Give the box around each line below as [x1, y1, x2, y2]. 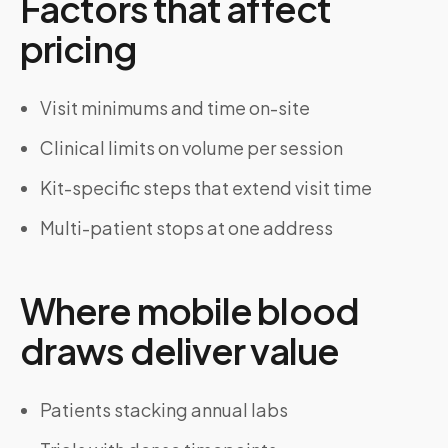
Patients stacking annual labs [40, 398, 288, 421]
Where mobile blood [20, 288, 359, 333]
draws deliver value [20, 328, 339, 373]
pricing [20, 26, 136, 71]
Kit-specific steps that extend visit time [40, 176, 372, 199]
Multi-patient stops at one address [40, 216, 333, 239]
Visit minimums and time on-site [40, 96, 310, 119]
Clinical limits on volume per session [40, 136, 343, 159]
